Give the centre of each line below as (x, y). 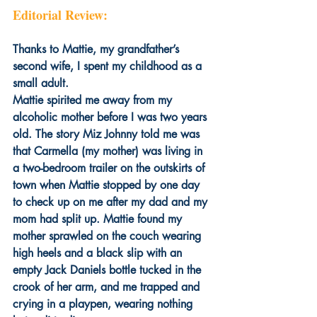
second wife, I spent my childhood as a (109, 66)
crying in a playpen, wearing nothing (104, 304)
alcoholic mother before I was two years (111, 117)
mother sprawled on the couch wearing (109, 236)
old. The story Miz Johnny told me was (108, 134)
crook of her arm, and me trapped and (108, 287)
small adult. (42, 83)
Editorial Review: (60, 15)
